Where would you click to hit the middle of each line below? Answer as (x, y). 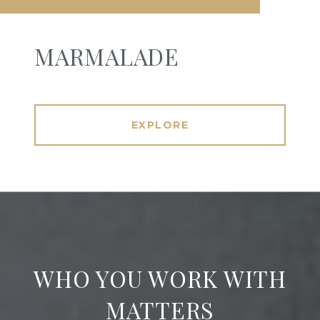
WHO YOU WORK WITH (160, 279)
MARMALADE (107, 56)
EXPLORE (160, 125)
